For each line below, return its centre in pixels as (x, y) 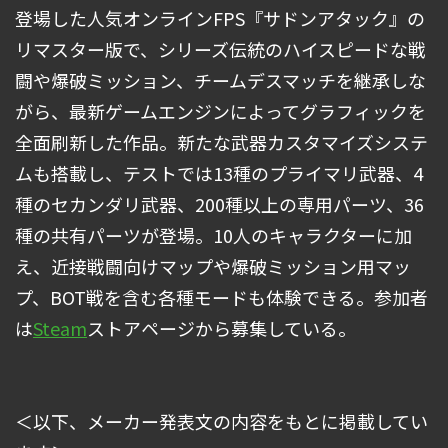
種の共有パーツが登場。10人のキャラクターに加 (213, 235)
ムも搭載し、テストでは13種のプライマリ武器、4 (219, 173)
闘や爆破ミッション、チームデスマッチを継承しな (220, 80)
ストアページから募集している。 (221, 328)
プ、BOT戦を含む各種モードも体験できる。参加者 (221, 297)
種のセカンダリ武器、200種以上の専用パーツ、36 (219, 204)
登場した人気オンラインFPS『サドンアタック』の (220, 18)
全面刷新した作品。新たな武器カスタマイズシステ (221, 142)
